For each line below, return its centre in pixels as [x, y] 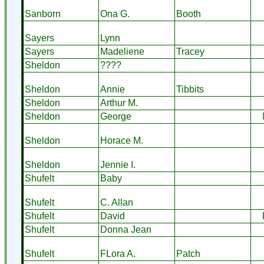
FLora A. [118, 254]
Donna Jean [126, 230]
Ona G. [115, 14]
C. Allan [116, 202]
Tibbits [190, 89]
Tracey [190, 52]
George [115, 116]
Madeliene [122, 52]
